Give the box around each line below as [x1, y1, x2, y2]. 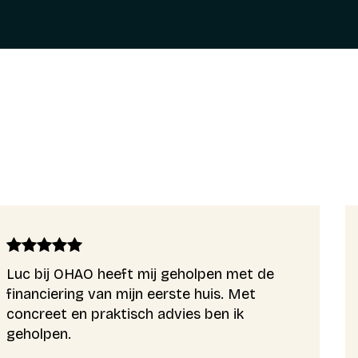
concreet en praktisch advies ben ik [6, 305, 244, 323]
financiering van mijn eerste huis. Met [6, 285, 256, 303]
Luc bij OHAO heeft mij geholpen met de [6, 265, 274, 283]
